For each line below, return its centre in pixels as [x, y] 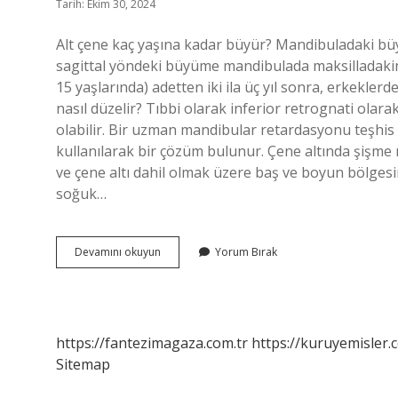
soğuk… [81, 194]
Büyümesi [184, 283]
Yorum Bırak [246, 252]
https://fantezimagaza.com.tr [152, 343]
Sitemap [83, 364]
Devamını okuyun [118, 252]
